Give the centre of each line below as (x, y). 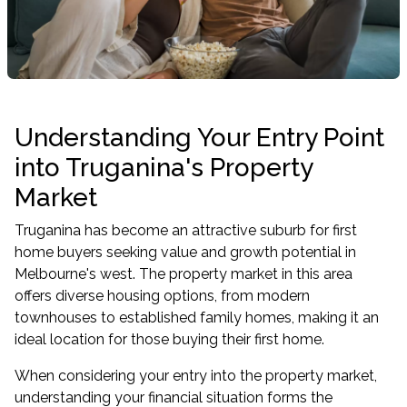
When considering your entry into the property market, (196, 376)
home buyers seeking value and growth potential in (185, 252)
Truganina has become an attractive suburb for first (186, 230)
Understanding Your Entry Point (199, 138)
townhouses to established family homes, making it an (197, 318)
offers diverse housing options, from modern (162, 296)
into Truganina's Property (164, 168)
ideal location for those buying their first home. (169, 339)
